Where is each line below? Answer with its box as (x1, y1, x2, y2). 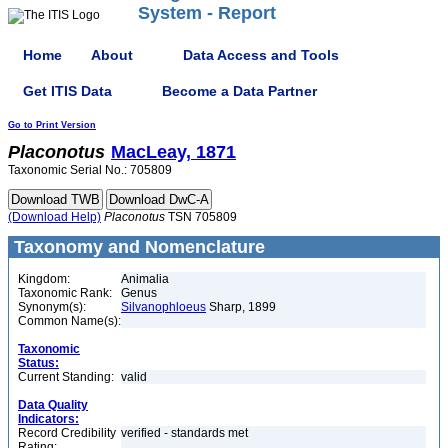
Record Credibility (18, 426, 116, 440)
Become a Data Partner (162, 82, 317, 99)
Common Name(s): (18, 314, 121, 328)
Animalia (121, 272, 169, 286)
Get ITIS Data (23, 82, 112, 99)
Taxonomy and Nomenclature (9, 237, 265, 257)
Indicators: (18, 412, 79, 426)
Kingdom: (18, 272, 70, 286)
